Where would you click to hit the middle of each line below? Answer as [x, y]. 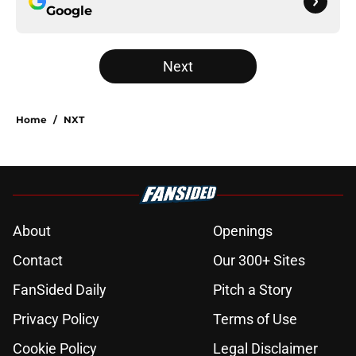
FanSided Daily [60, 290]
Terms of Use [255, 319]
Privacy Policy [56, 319]
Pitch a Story [253, 290]
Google [69, 11]
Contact [38, 261]
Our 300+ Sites [259, 261]
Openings [243, 231]
